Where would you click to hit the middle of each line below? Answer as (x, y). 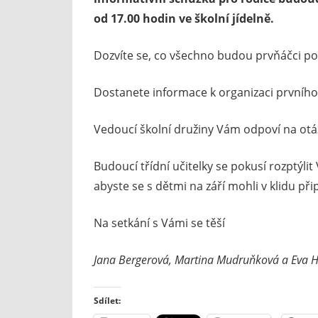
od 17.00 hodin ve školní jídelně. (184, 18)
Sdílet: (107, 300)
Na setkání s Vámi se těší (159, 223)
